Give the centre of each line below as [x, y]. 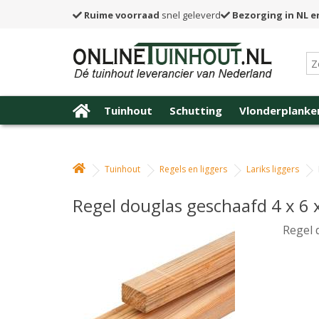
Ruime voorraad [122, 15]
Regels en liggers [193, 169]
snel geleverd [190, 15]
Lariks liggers [273, 169]
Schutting [196, 110]
